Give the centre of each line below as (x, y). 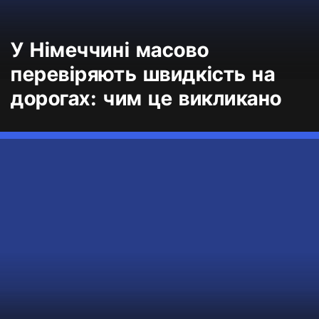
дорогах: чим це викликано (146, 98)
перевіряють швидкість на (143, 74)
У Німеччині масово (110, 50)
